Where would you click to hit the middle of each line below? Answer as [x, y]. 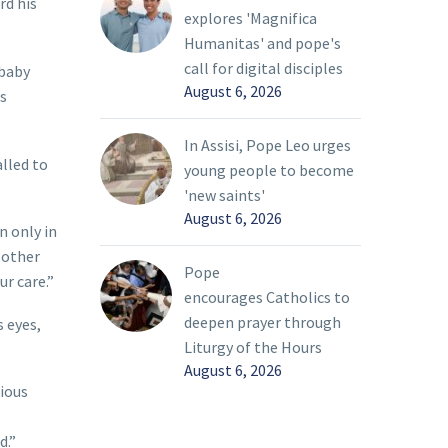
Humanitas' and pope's [262, 43]
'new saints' [224, 195]
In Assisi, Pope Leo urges [267, 145]
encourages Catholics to [267, 297]
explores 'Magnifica [250, 18]
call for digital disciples [263, 68]
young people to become [269, 170]
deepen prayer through [262, 322]
